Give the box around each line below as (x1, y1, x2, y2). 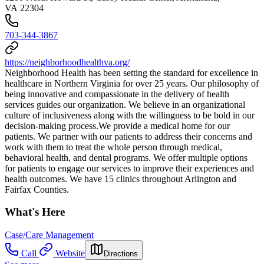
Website (55, 247, 85, 258)
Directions (104, 249, 138, 258)
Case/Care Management (5, 229, 94, 240)
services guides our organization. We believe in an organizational (5, 99, 245, 110)
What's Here (5, 206, 65, 219)
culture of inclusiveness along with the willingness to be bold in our (5, 110, 255, 120)
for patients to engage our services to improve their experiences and (5, 163, 254, 173)
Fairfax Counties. (5, 184, 69, 194)
